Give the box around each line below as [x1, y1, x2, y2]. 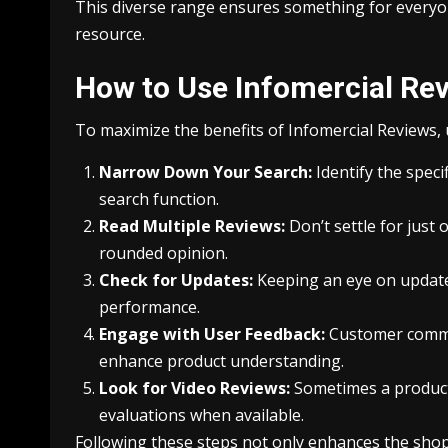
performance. [99, 295, 200, 318]
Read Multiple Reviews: [99, 214, 285, 237]
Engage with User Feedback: [99, 322, 325, 345]
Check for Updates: [99, 268, 253, 291]
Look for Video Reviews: [99, 376, 290, 399]
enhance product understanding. [99, 349, 344, 372]
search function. [99, 187, 219, 210]
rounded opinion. [99, 241, 228, 264]
